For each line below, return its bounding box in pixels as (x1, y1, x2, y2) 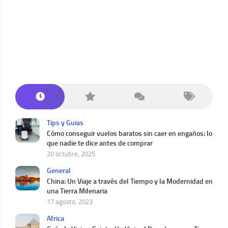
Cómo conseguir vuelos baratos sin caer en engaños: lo (47, 129, 212, 138)
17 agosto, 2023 (47, 198, 93, 206)
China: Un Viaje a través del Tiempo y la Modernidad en (47, 177, 213, 186)
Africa (47, 214, 64, 223)
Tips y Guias (47, 119, 83, 128)
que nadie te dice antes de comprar (47, 139, 153, 148)
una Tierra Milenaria (47, 187, 107, 196)
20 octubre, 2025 (47, 150, 95, 158)
